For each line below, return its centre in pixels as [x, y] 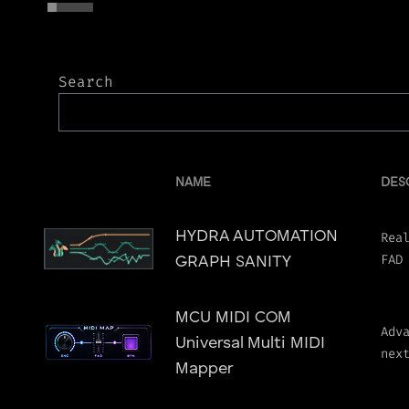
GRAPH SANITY [233, 262]
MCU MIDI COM [233, 318]
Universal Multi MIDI [250, 343]
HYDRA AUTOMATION [257, 236]
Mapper [204, 369]
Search [86, 82]
